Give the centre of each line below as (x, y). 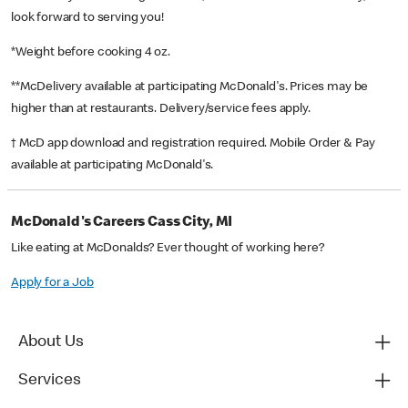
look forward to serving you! (87, 19)
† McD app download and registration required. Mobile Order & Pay (193, 144)
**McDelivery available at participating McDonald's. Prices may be (190, 88)
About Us (51, 343)
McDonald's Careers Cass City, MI (122, 224)
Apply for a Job (52, 284)
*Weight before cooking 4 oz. (92, 53)
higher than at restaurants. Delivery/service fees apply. (162, 110)
